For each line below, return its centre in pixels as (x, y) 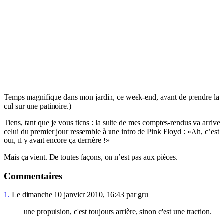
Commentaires (33, 176)
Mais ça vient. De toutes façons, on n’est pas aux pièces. (91, 157)
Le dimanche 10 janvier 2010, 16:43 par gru (79, 195)
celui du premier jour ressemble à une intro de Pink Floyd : (96, 131)
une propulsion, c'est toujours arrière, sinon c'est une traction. (118, 212)
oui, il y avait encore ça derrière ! (55, 140)
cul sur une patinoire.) (38, 106)
